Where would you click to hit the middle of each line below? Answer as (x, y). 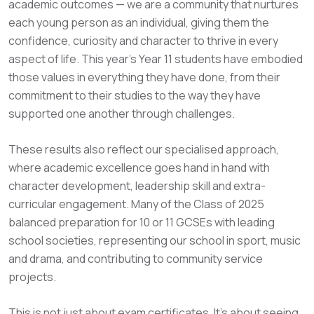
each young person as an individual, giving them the (139, 22)
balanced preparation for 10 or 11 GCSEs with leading (142, 222)
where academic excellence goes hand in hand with (139, 168)
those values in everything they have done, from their (144, 77)
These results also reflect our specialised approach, (144, 149)
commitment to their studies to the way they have (135, 95)
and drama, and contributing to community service (136, 259)
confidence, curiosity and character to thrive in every (143, 41)
